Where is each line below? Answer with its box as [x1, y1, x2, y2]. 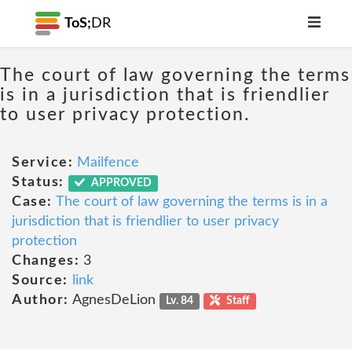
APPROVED [89, 178, 152, 189]
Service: [12, 156, 73, 170]
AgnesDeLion [68, 293, 159, 307]
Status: [12, 175, 64, 189]
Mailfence [77, 156, 139, 170]
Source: [12, 273, 68, 288]
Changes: [12, 254, 79, 268]
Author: [12, 293, 69, 307]
